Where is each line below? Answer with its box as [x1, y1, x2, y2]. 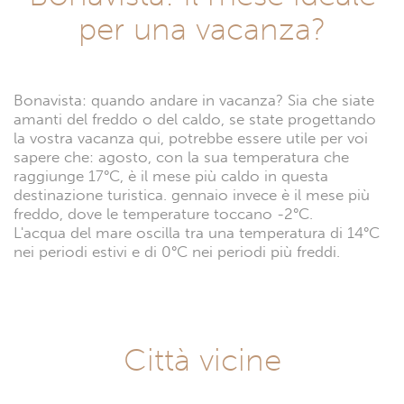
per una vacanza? [78, 9, 326, 48]
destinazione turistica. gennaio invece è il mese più [14, 185, 370, 205]
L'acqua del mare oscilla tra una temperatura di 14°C [14, 223, 380, 243]
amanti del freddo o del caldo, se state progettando [14, 109, 376, 129]
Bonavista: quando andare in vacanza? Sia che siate [14, 90, 374, 110]
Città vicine [123, 340, 281, 379]
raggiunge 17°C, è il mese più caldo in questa [14, 166, 328, 186]
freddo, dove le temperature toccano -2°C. [14, 204, 313, 224]
